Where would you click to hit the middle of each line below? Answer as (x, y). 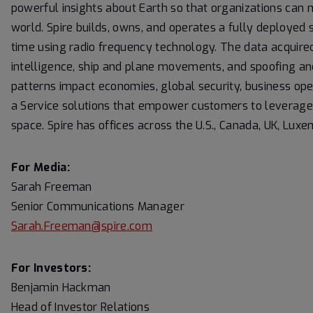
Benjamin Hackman (61, 287)
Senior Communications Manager (97, 206)
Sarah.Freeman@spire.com (82, 226)
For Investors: (51, 268)
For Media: (40, 167)
